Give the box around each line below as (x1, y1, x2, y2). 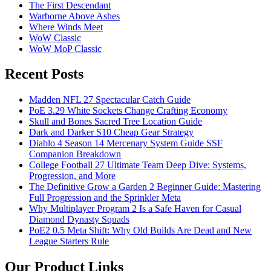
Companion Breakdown (29, 149, 121, 160)
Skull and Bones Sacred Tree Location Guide (29, 116, 202, 127)
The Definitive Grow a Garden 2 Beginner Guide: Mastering (29, 181, 261, 192)
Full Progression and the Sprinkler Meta (29, 192, 181, 203)
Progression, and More (29, 171, 116, 181)
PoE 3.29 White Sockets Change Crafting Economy (29, 105, 227, 116)
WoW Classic (29, 32, 81, 43)
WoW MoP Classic (29, 43, 102, 54)
